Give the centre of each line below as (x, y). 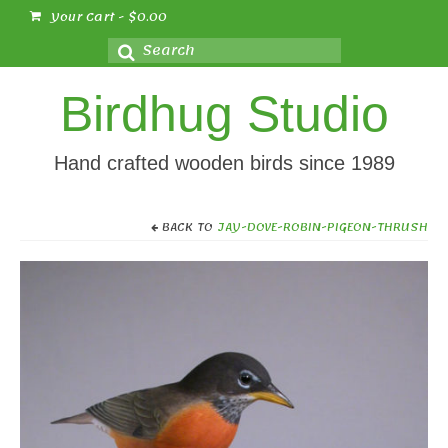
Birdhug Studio (224, 114)
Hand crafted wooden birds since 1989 (224, 163)
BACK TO (187, 227)
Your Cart (82, 17)
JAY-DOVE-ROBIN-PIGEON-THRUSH (322, 227)
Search (144, 49)
